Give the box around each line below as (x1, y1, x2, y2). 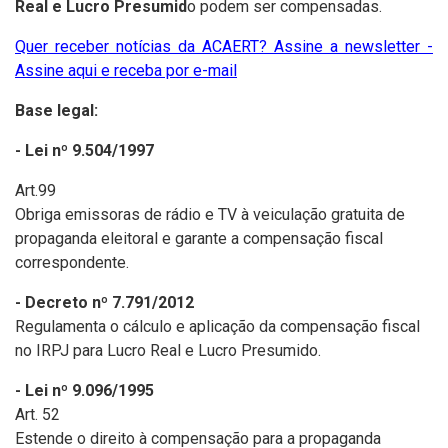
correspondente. (15, 253, 129, 272)
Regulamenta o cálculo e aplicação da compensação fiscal (15, 317, 420, 336)
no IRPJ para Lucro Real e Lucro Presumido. (15, 341, 321, 360)
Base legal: (15, 101, 98, 120)
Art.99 (15, 181, 56, 200)
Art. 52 (15, 405, 60, 424)
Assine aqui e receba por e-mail (15, 61, 237, 80)
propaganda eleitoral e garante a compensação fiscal (15, 229, 383, 248)
